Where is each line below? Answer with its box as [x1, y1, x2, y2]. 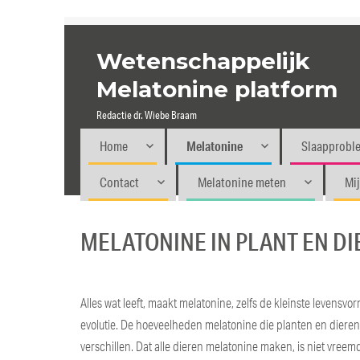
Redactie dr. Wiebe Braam [96, 108, 198, 122]
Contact [100, 173, 140, 190]
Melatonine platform [96, 76, 338, 103]
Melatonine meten [198, 173, 287, 190]
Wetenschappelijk [96, 47, 310, 75]
